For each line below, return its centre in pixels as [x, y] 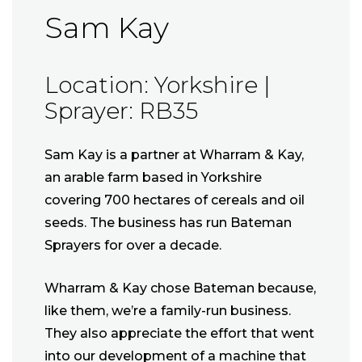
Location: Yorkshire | [158, 85]
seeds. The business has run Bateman [168, 223]
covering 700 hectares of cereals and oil [175, 200]
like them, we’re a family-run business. [168, 311]
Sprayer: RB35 [121, 111]
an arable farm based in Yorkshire [153, 178]
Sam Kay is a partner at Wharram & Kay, [174, 155]
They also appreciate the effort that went [179, 334]
